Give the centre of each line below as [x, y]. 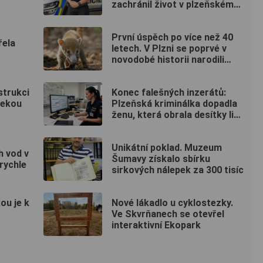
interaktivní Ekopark [156, 225]
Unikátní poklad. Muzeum [167, 148]
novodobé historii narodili [168, 60]
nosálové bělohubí [151, 71]
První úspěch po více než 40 [172, 38]
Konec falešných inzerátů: [169, 93]
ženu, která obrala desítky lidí [176, 115]
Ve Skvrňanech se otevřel [168, 214]
